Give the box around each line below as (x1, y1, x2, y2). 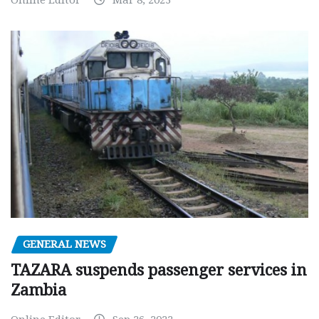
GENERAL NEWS (23, 238, 106, 251)
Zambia (11, 281, 66, 299)
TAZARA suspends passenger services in (11, 261, 307, 279)
